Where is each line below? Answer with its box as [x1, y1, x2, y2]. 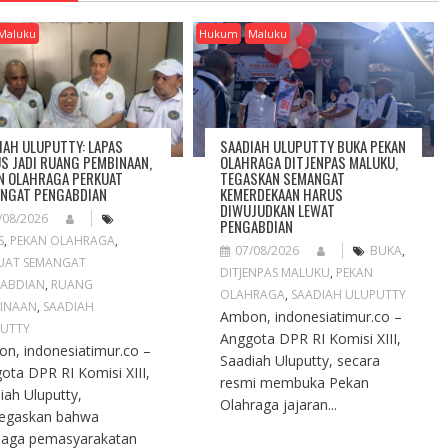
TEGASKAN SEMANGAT [220, 166, 346, 189]
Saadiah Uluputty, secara [220, 350, 381, 370]
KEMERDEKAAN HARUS [220, 182, 344, 205]
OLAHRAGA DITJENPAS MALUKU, [220, 150, 399, 173]
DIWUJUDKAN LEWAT [220, 198, 336, 221]
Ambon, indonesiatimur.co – [220, 306, 403, 326]
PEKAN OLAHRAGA [10, 231, 116, 249]
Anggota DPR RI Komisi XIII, [220, 328, 402, 348]
